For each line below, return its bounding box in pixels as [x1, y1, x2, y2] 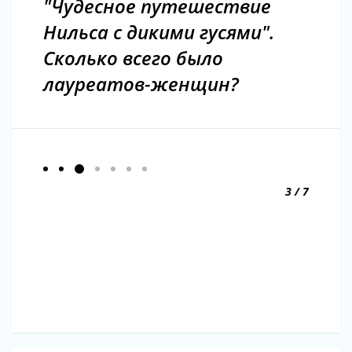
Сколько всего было [43, 44, 223, 71]
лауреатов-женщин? [43, 70, 239, 97]
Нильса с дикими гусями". [43, 18, 274, 45]
